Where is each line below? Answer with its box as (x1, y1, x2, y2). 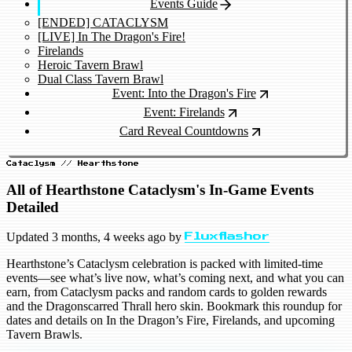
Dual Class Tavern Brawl (38, 71, 163, 86)
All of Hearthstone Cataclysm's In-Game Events (6, 181, 313, 198)
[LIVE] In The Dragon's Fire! (38, 29, 185, 43)
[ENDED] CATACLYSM (38, 15, 168, 29)
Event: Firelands (143, 104, 225, 119)
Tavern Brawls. (6, 328, 82, 342)
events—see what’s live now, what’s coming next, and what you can (6, 271, 344, 285)
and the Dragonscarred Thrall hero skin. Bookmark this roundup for (6, 299, 342, 313)
